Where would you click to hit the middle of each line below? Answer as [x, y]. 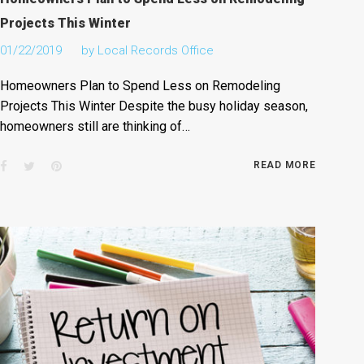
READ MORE [285, 165]
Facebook [33, 165]
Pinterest [85, 165]
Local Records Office [156, 50]
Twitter [53, 165]
